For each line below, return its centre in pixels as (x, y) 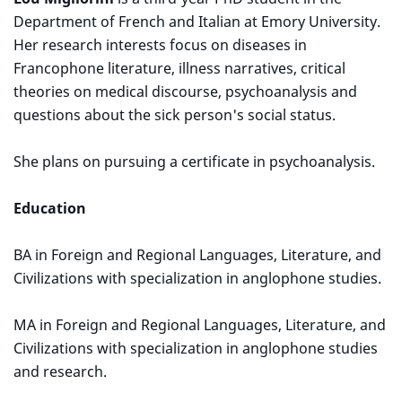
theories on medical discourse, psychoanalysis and (185, 92)
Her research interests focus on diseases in (160, 45)
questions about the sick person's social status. (175, 115)
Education (50, 208)
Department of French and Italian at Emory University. (197, 22)
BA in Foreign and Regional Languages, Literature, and (197, 255)
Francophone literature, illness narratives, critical (179, 68)
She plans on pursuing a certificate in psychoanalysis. (194, 162)
